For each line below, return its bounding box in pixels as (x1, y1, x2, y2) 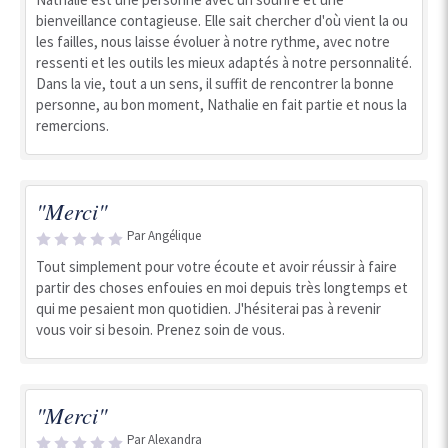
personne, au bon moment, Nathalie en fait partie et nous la (36, 95, 407, 114)
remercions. (36, 116, 109, 135)
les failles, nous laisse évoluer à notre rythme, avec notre (36, 32, 390, 51)
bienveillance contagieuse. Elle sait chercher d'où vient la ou (36, 11, 408, 30)
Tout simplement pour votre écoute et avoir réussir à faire (36, 257, 397, 276)
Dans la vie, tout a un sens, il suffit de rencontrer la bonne (36, 74, 394, 93)
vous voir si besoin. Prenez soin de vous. (36, 320, 285, 339)
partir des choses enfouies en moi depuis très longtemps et (36, 278, 408, 297)
